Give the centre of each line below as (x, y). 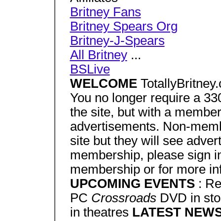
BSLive (90, 69)
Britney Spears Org (124, 26)
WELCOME (105, 83)
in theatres (101, 212)
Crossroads (125, 198)
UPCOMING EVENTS (134, 184)
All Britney (98, 55)
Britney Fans (105, 12)
